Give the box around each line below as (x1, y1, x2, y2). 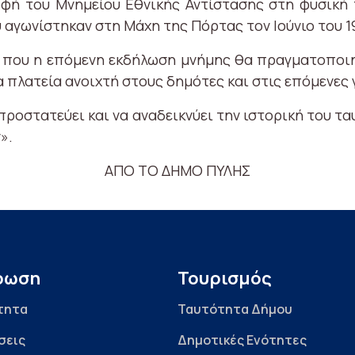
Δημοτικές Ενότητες (177, 331, 307, 349)
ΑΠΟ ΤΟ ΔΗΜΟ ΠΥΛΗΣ (105, 161, 250, 180)
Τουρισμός (177, 266, 272, 291)
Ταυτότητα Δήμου (177, 300, 292, 319)
